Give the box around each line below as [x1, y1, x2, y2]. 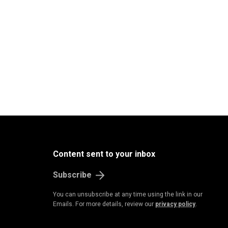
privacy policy [155, 199, 195, 209]
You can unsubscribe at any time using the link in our [53, 190, 203, 199]
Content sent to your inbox [53, 148, 155, 160]
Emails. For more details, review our [53, 199, 155, 209]
